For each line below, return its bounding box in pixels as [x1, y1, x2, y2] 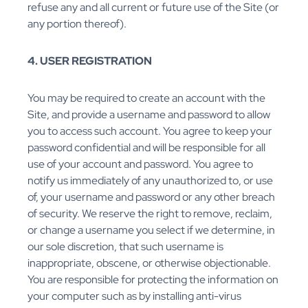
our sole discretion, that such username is [27, 239, 223, 254]
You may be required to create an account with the [27, 91, 265, 106]
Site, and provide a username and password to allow [27, 107, 270, 122]
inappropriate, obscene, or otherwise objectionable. [27, 256, 271, 271]
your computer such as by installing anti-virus [27, 289, 241, 304]
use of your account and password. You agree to [27, 157, 253, 172]
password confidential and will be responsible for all [27, 140, 265, 155]
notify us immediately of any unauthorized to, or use [27, 173, 273, 188]
